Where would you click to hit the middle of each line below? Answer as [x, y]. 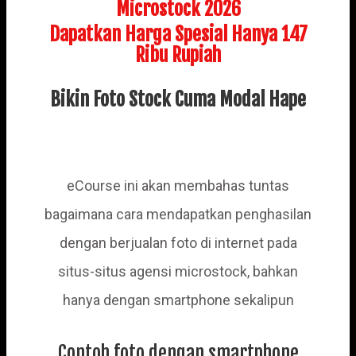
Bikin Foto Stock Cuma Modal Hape [178, 99]
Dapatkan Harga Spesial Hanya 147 [178, 34]
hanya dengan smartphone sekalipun [178, 300]
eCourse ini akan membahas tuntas [178, 186]
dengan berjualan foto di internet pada [178, 243]
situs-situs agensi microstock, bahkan [178, 272]
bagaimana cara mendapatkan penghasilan [178, 215]
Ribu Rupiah [178, 54]
